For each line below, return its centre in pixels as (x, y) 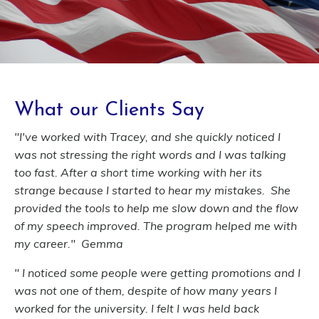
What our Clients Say (109, 110)
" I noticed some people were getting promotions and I (157, 272)
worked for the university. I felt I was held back (137, 308)
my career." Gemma (69, 243)
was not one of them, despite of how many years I (146, 290)
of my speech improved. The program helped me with (156, 225)
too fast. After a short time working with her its (138, 172)
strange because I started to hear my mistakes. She (152, 190)
